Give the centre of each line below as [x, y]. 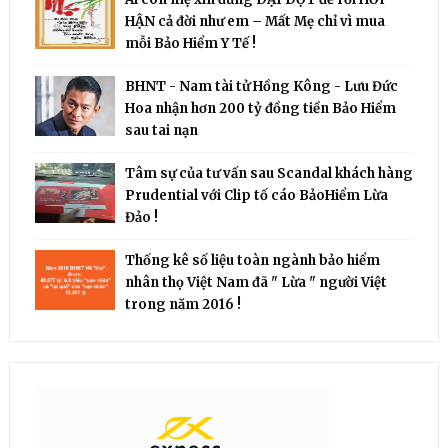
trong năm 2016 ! [182, 305]
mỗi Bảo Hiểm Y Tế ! [190, 44]
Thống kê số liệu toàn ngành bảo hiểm [252, 261]
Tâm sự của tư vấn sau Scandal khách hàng [268, 174]
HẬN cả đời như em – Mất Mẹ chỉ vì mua [254, 22]
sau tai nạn [161, 131]
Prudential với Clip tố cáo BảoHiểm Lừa [256, 196]
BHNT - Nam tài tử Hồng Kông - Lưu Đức [261, 87]
